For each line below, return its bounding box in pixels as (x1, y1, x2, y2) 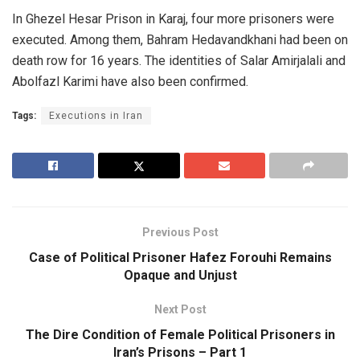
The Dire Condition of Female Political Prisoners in (25, 326, 335, 342)
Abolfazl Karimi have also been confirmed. (12, 73, 248, 89)
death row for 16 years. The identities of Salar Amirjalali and (12, 52, 346, 68)
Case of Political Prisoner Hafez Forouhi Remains (28, 249, 332, 265)
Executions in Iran (49, 109, 143, 121)
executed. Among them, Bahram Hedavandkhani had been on (12, 31, 348, 47)
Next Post (153, 302, 207, 316)
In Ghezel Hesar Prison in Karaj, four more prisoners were (12, 10, 334, 27)
